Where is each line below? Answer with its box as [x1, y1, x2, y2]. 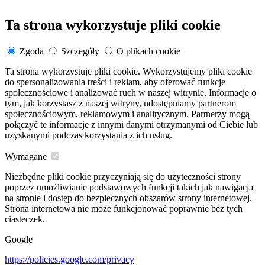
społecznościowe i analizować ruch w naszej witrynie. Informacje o [5, 88, 256, 98]
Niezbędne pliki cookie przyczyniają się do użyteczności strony [5, 172, 241, 182]
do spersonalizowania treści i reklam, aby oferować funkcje [5, 77, 225, 88]
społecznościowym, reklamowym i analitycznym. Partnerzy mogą [5, 109, 250, 119]
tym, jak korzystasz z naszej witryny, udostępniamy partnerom [5, 98, 236, 109]
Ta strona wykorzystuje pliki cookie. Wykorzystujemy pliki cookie [5, 66, 252, 77]
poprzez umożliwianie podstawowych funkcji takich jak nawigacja [5, 182, 253, 193]
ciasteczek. [5, 214, 45, 225]
